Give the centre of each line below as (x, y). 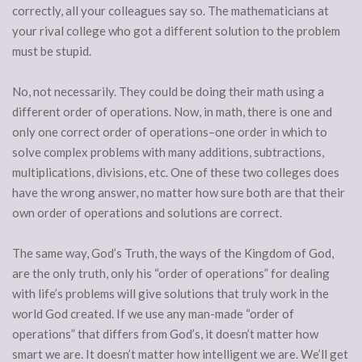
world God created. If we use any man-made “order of (153, 314)
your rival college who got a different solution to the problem (176, 31)
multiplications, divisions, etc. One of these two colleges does (176, 173)
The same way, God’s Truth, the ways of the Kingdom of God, (173, 253)
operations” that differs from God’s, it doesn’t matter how (165, 334)
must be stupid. (52, 51)
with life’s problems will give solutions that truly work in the (170, 294)
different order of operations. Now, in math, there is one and (172, 112)
